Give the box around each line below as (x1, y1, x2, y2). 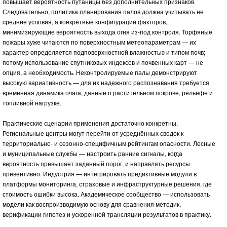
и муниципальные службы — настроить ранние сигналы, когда (3, 148, 182, 158)
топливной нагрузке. (3, 98, 61, 107)
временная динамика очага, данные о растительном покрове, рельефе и (3, 88, 213, 97)
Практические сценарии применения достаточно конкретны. (3, 118, 178, 127)
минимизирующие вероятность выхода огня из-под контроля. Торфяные (3, 27, 212, 36)
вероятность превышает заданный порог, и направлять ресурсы (3, 159, 190, 168)
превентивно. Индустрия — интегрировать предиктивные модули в (3, 169, 197, 178)
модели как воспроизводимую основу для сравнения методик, (3, 199, 181, 208)
